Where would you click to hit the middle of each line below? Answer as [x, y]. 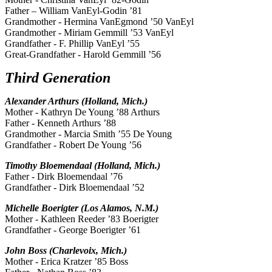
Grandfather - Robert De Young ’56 [73, 145]
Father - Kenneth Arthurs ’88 [60, 123]
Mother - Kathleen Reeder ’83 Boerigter [82, 219]
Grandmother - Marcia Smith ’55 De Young [88, 134]
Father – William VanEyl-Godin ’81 [73, 11]
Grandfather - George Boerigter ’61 [73, 230]
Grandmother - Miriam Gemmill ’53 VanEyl [89, 33]
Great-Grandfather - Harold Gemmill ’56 [83, 55]
